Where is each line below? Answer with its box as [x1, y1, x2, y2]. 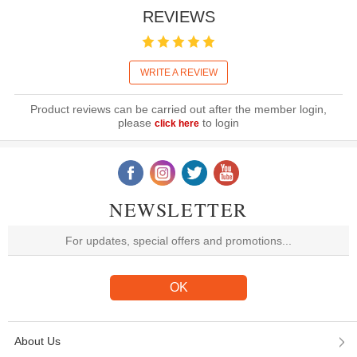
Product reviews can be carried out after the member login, [29, 103, 327, 116]
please [117, 116, 155, 130]
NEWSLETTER [109, 197, 248, 223]
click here [154, 118, 199, 130]
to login [198, 116, 239, 130]
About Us [14, 335, 61, 348]
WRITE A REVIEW [139, 66, 218, 78]
